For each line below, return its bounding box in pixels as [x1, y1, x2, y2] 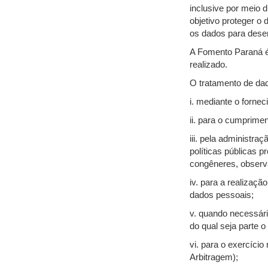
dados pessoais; [190, 190, 254, 200]
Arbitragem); [190, 252, 238, 262]
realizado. [190, 60, 227, 69]
